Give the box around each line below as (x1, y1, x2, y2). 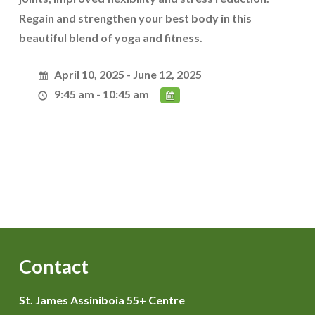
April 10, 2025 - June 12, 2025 (54, 67, 202, 81)
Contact (18, 255, 89, 278)
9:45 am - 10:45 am (54, 87, 150, 101)
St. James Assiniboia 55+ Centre (18, 293, 185, 307)
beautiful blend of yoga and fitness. (18, 31, 202, 44)
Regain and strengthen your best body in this (18, 11, 252, 25)
